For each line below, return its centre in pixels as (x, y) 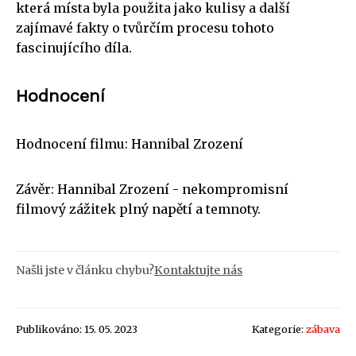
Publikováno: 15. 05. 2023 (77, 329)
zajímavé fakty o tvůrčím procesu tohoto (145, 27)
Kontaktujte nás (198, 270)
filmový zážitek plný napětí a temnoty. (138, 209)
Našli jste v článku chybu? (85, 270)
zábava (323, 329)
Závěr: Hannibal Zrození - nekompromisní (152, 189)
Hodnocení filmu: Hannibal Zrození (130, 143)
